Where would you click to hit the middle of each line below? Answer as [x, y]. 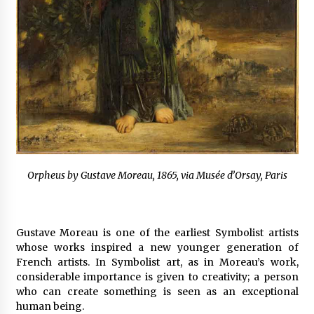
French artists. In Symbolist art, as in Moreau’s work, [157, 262]
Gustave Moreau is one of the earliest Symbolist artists [157, 232]
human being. [50, 306]
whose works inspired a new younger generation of [157, 247]
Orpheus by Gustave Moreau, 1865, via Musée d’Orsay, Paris [157, 175]
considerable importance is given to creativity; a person [157, 277]
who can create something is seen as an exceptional [157, 291]
